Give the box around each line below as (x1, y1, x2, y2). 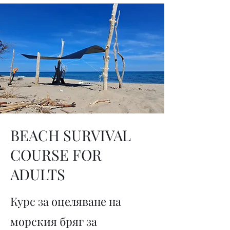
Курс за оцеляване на (10, 194, 121, 209)
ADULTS (10, 164, 65, 184)
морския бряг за (10, 214, 97, 229)
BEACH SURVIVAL (10, 125, 131, 145)
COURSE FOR (10, 145, 102, 164)
